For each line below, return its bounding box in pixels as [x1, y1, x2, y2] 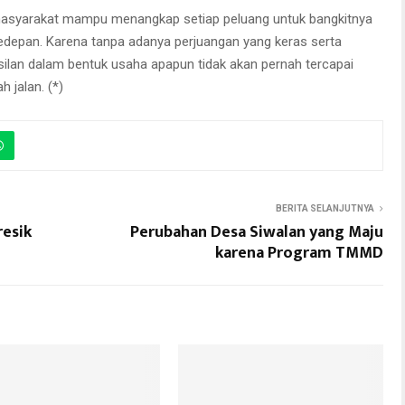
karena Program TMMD [215, 239, 383, 267]
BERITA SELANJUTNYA [276, 202, 374, 213]
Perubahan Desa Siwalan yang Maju [130, 218, 383, 246]
